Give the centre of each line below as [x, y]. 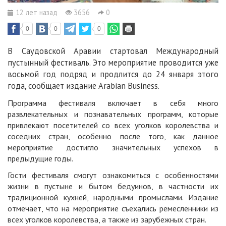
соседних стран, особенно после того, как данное [113, 136]
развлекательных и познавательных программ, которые [113, 114]
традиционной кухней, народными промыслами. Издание [113, 197]
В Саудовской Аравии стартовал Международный [113, 51]
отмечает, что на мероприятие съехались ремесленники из [113, 208]
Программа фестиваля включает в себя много [113, 103]
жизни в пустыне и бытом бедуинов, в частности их [113, 186]
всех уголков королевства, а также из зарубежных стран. [107, 219]
